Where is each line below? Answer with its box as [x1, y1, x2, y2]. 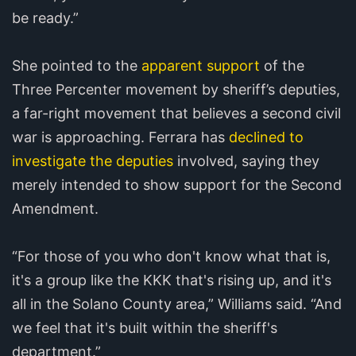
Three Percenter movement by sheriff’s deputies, [12, 81, 340, 99]
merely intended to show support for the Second [12, 176, 342, 194]
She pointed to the [12, 57, 141, 75]
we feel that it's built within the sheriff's [12, 319, 277, 337]
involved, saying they [173, 153, 319, 170]
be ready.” [12, 10, 79, 27]
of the [260, 57, 304, 75]
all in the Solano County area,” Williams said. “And [12, 296, 342, 313]
